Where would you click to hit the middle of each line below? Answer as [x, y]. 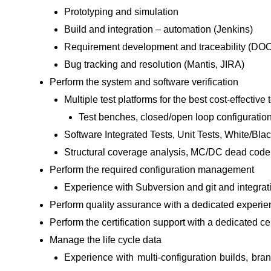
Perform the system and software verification [144, 82]
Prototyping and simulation [121, 12]
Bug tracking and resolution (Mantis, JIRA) [154, 65]
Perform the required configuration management [152, 170]
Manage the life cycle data [106, 240]
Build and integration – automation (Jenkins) [158, 30]
